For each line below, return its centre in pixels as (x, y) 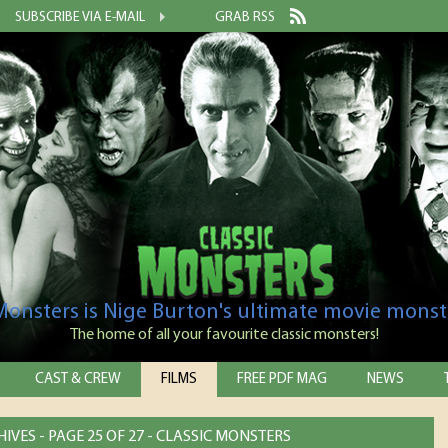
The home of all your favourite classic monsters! (224, 335)
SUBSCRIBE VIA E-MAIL (80, 17)
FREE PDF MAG (282, 379)
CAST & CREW (78, 379)
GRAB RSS (245, 17)
